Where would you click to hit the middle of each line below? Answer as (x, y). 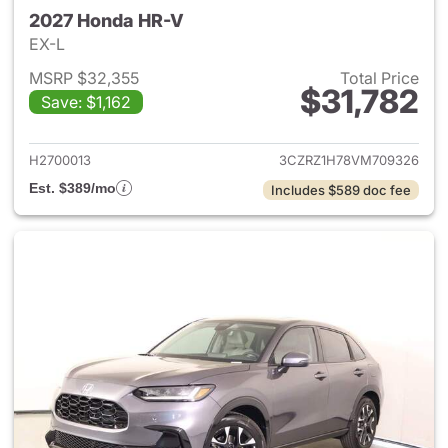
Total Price (379, 78)
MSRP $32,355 (84, 78)
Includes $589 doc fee (341, 190)
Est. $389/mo (72, 188)
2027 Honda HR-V (106, 20)
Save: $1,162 (86, 102)
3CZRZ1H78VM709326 (349, 160)
